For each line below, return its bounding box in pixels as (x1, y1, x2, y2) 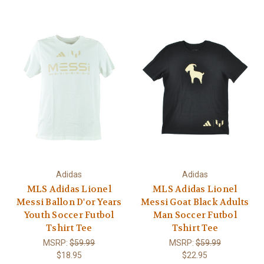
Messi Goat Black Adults (140, 196, 249, 208)
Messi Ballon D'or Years (16, 196, 122, 208)
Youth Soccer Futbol (24, 209, 114, 221)
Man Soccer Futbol (153, 209, 237, 221)
